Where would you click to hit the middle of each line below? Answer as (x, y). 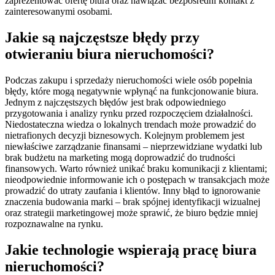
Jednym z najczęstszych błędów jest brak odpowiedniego (115, 102)
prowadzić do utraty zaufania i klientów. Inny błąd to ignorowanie (133, 190)
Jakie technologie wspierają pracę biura (131, 250)
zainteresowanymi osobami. (59, 12)
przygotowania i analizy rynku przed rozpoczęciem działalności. (129, 113)
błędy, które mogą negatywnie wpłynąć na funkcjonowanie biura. (132, 91)
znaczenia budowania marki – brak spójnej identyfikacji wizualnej (133, 201)
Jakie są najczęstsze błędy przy (102, 37)
